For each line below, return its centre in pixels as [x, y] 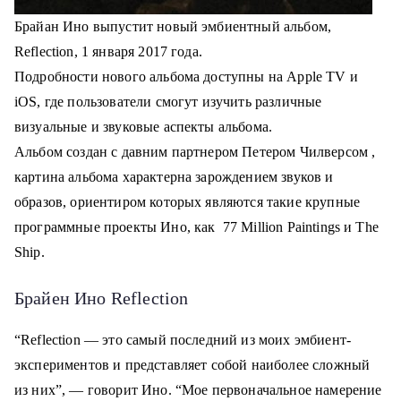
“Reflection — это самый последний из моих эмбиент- [183, 340]
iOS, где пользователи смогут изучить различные [168, 102]
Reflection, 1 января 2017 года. [108, 51]
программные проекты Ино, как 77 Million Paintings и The [196, 227]
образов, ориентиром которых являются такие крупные [188, 202]
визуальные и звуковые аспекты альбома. [144, 127]
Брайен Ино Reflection [102, 298]
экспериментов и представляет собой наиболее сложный [192, 365]
